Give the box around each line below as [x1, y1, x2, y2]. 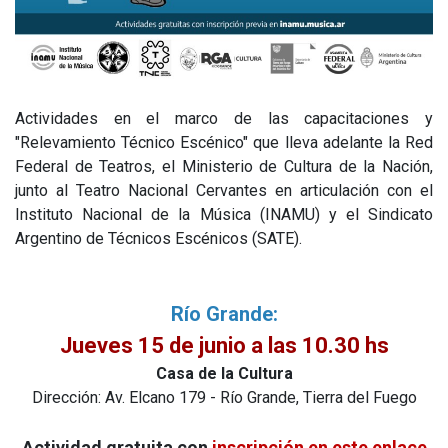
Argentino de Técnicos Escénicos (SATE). [15, 229, 306, 248]
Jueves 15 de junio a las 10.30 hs [59, 333, 389, 358]
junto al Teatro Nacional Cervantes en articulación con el [15, 181, 433, 200]
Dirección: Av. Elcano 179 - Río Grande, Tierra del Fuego [31, 388, 417, 407]
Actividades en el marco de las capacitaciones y [15, 109, 433, 128]
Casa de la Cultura [155, 364, 293, 383]
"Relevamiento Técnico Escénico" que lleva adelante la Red [15, 133, 433, 152]
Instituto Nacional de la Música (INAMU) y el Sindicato [15, 205, 433, 224]
